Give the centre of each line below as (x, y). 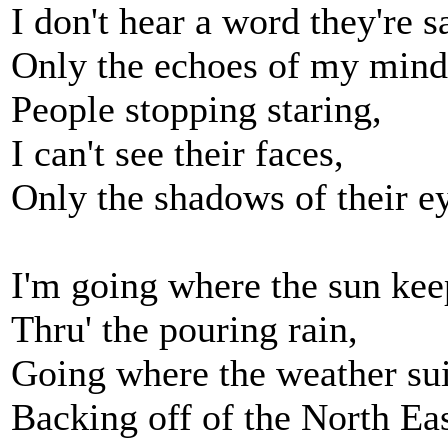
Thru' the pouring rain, (184, 329)
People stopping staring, (196, 109)
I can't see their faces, (177, 153)
